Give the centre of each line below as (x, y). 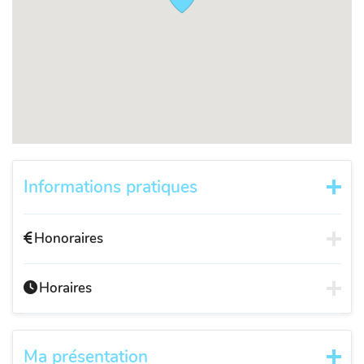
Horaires (65, 288)
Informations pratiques (110, 186)
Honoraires (69, 238)
